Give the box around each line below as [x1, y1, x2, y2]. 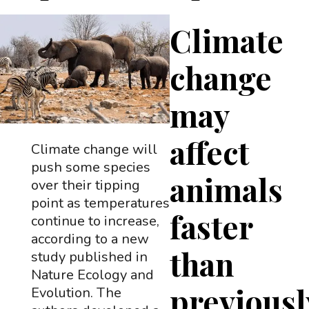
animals [170, 168, 283, 210]
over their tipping [30, 176, 140, 195]
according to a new [30, 230, 149, 248]
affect [170, 131, 250, 172]
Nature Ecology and [30, 266, 154, 284]
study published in [30, 248, 148, 266]
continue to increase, [30, 212, 159, 230]
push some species [30, 158, 150, 177]
